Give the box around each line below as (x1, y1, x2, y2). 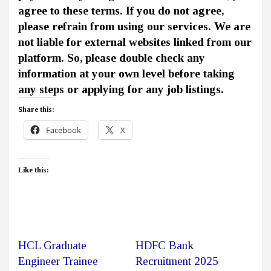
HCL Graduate (18, 239, 87, 252)
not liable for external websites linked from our (18, 36, 252, 49)
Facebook (46, 125, 81, 136)
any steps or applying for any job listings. (18, 83, 224, 96)
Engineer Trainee (18, 255, 98, 268)
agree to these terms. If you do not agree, (18, 4, 224, 18)
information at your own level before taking (18, 67, 235, 80)
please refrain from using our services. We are (18, 20, 250, 33)
